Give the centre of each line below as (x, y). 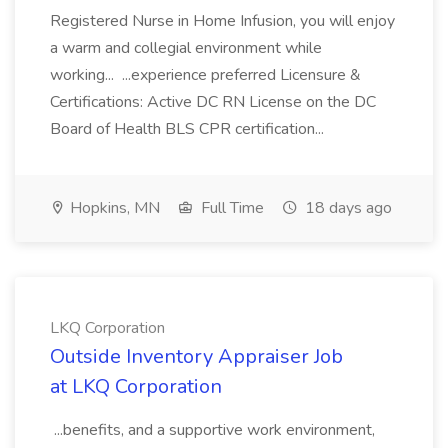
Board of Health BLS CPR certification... (189, 129)
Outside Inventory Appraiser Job (196, 356)
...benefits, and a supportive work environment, (212, 430)
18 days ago (346, 208)
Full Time (230, 208)
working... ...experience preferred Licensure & (205, 75)
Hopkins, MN (113, 208)
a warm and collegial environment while (186, 48)
